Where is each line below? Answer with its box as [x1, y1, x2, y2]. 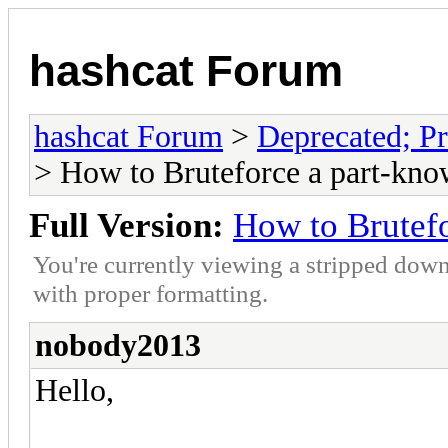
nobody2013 [35, 327, 201, 363]
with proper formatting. [33, 278, 268, 307]
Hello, [35, 372, 114, 408]
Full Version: [29, 205, 224, 245]
